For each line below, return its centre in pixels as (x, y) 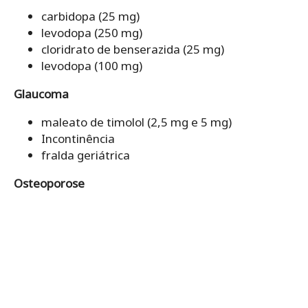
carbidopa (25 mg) (90, 16)
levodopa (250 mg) (92, 32)
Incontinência (78, 138)
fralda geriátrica (86, 155)
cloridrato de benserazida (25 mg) (133, 49)
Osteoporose (49, 183)
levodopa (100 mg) (92, 65)
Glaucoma (41, 93)
